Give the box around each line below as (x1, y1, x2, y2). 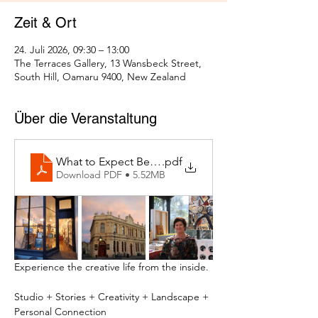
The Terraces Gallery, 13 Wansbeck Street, (14, 57, 202, 70)
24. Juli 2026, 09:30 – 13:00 (14, 43, 129, 57)
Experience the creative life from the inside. (14, 261, 209, 274)
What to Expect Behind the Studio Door (56, 154, 257, 168)
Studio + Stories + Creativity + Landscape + (14, 290, 212, 304)
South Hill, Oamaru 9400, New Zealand (14, 70, 186, 84)
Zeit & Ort (14, 14, 77, 32)
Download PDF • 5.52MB (56, 168, 165, 181)
